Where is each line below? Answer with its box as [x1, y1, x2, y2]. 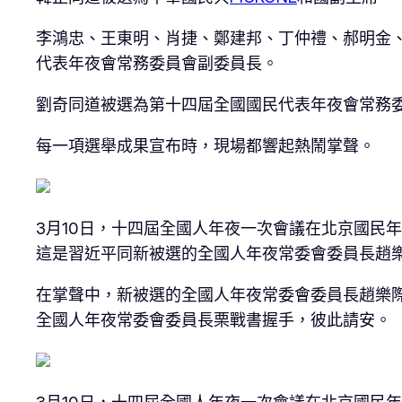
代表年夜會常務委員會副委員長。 [36, 53, 278, 73]
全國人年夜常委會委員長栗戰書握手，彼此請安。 [36, 310, 391, 329]
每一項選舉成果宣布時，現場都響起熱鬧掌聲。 [36, 135, 375, 155]
